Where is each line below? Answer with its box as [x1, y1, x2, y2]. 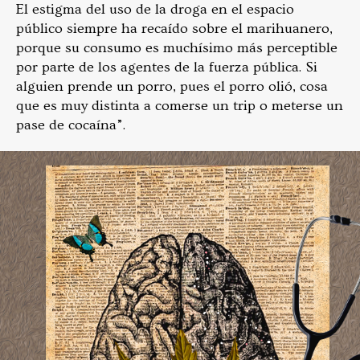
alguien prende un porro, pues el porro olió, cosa [16, 77, 328, 95]
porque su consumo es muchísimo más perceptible [16, 39, 337, 56]
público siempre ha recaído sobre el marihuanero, [16, 19, 333, 37]
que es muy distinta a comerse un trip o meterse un [16, 96, 343, 114]
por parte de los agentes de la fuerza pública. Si [16, 58, 317, 76]
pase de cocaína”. [16, 116, 129, 133]
